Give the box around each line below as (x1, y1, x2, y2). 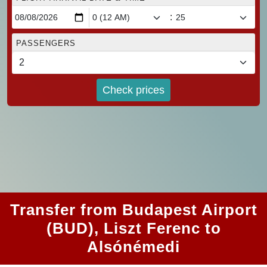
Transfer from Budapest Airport (10, 201, 257, 219)
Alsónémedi (87, 238, 180, 256)
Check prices (103, 83, 164, 96)
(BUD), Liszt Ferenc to (46, 219, 221, 238)
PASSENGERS (16, 39, 76, 48)
